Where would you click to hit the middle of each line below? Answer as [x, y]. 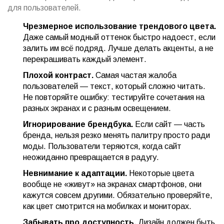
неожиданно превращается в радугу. [91, 157]
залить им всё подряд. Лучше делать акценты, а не [118, 48]
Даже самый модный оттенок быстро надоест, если [119, 37]
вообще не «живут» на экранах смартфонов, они [112, 184]
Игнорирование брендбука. [78, 124]
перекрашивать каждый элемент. [85, 59]
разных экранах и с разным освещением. [97, 108]
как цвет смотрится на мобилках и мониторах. [107, 206]
